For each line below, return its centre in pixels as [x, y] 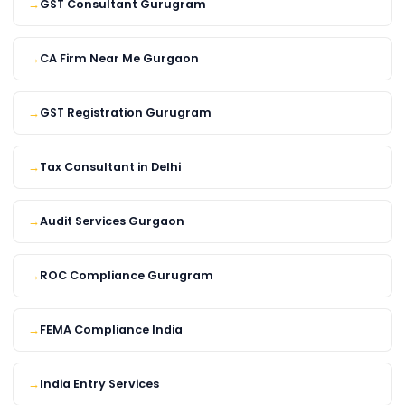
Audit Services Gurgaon [112, 221]
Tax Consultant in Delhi [110, 167]
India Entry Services [99, 384]
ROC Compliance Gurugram [127, 276]
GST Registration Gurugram [126, 113]
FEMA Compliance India [111, 330]
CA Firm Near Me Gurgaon [119, 59]
